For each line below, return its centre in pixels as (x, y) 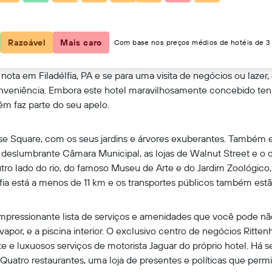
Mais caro (81, 42)
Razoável (27, 42)
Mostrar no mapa (142, 33)
